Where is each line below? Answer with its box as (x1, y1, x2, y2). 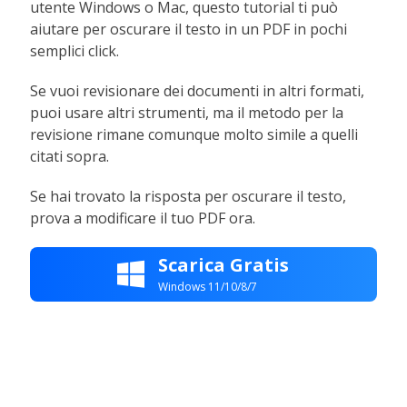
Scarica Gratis (158, 253, 290, 278)
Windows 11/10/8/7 (158, 279, 258, 295)
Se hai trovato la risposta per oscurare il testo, (30, 185, 347, 206)
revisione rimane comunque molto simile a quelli (30, 124, 359, 144)
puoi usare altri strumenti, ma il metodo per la (30, 102, 344, 123)
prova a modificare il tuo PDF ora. (30, 207, 256, 228)
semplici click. (30, 40, 120, 61)
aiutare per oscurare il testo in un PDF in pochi (30, 18, 348, 39)
